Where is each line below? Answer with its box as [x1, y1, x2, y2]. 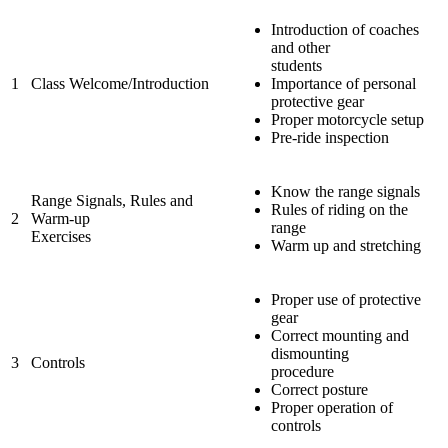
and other [271, 38, 330, 56]
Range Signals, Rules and [31, 191, 193, 209]
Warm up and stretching [271, 236, 421, 254]
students [271, 56, 322, 74]
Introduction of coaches [271, 20, 419, 38]
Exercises [31, 227, 91, 245]
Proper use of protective [271, 290, 421, 308]
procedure [271, 362, 334, 380]
